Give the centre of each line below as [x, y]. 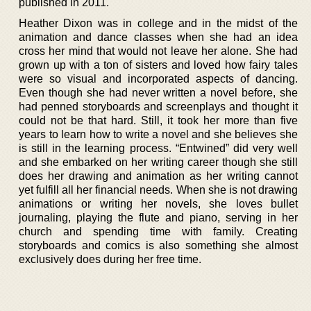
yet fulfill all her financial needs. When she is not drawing [158, 190]
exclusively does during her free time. [110, 259]
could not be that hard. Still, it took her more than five [158, 120]
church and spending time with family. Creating [158, 232]
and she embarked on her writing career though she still [158, 162]
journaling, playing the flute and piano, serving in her [158, 218]
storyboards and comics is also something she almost [158, 245]
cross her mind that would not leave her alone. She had [158, 51]
